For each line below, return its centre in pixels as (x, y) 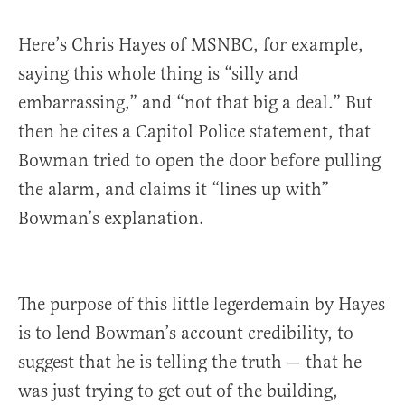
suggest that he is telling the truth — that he (190, 362)
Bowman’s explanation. (111, 218)
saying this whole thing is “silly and (158, 74)
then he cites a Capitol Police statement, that (194, 132)
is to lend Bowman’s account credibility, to (186, 333)
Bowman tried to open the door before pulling (199, 160)
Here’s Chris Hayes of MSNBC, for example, (191, 45)
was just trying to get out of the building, (178, 391)
